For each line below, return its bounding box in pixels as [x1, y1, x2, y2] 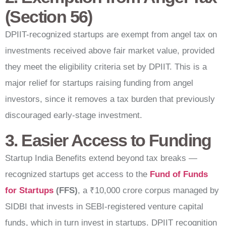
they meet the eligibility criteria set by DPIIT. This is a [5, 62, 207, 72]
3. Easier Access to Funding [5, 131, 211, 150]
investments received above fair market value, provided [5, 45, 214, 55]
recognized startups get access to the [5, 169, 150, 180]
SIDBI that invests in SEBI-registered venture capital [5, 202, 203, 212]
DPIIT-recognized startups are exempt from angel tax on [5, 29, 217, 39]
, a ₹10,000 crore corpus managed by [78, 186, 219, 196]
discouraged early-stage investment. [5, 110, 142, 120]
